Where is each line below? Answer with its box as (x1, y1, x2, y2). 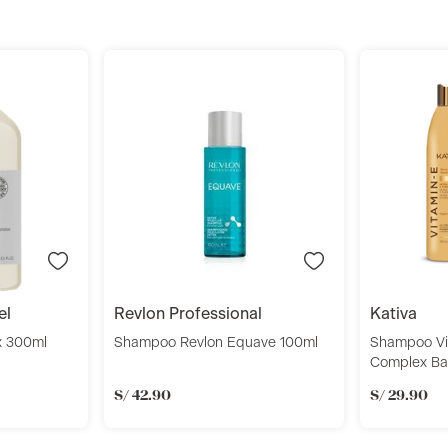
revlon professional (124, 306, 262, 323)
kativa (381, 306, 418, 323)
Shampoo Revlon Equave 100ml (113, 336, 318, 351)
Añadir (211, 184, 261, 201)
